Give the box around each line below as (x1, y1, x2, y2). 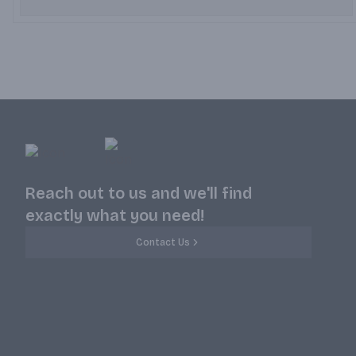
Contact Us (136, 237, 190, 248)
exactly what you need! (25, 206, 204, 225)
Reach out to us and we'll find (25, 184, 252, 203)
